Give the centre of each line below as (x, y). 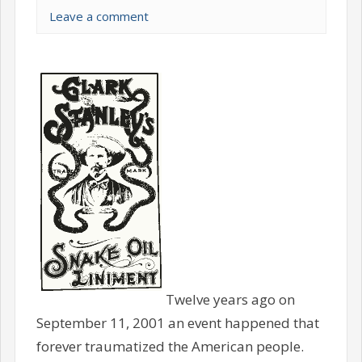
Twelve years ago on (230, 299)
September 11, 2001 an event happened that (177, 322)
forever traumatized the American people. (170, 346)
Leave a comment (99, 17)
